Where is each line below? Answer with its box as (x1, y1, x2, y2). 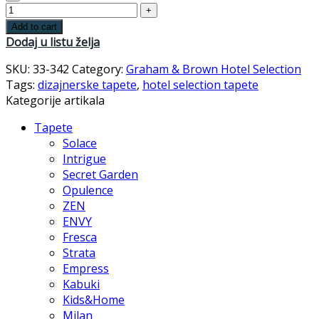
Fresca (63, 229, 97, 245)
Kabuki (63, 276, 100, 292)
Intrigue (63, 150, 106, 167)
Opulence (63, 182, 113, 198)
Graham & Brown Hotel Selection (126, 61, 301, 77)
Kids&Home (63, 291, 125, 308)
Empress (63, 260, 109, 276)
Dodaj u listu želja (6, 33, 100, 50)
